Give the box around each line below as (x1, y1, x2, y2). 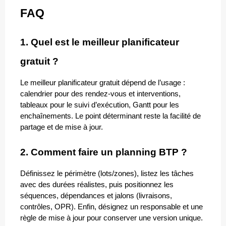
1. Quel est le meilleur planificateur (20, 37, 179, 48)
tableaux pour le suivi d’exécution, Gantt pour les (20, 101, 179, 109)
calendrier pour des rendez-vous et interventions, (20, 90, 181, 98)
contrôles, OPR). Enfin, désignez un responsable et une (20, 203, 203, 211)
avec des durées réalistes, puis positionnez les (20, 181, 174, 189)
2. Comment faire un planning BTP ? (20, 147, 187, 158)
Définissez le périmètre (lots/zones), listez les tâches (20, 169, 194, 178)
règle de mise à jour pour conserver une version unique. (20, 214, 203, 222)
